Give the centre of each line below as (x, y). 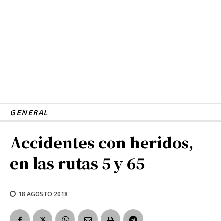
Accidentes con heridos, (102, 142)
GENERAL (29, 112)
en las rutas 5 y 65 (77, 163)
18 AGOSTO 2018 (43, 194)
